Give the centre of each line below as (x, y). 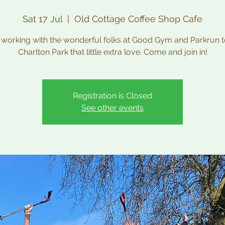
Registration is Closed (113, 96)
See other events (113, 108)
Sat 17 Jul (42, 19)
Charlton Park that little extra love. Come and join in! (113, 52)
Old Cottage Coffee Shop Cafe (138, 19)
